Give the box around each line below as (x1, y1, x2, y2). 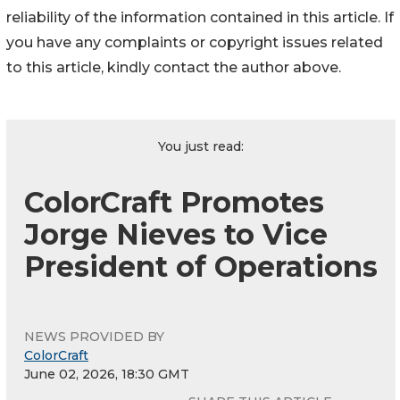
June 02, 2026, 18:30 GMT (24, 366, 189, 383)
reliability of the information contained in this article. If (6, 9, 394, 27)
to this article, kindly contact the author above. (6, 59, 341, 77)
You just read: (158, 138, 244, 155)
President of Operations (24, 249, 378, 285)
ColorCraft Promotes (24, 185, 324, 221)
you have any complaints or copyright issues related (6, 34, 383, 52)
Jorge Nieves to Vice (24, 217, 328, 253)
